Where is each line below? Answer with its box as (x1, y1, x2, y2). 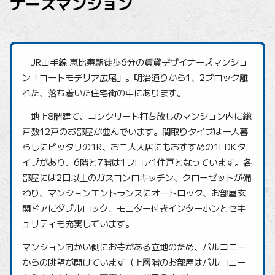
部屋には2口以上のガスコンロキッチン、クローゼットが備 (22, 171, 251, 184)
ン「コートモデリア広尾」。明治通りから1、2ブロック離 (22, 71, 248, 84)
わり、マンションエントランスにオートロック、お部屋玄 (22, 186, 246, 199)
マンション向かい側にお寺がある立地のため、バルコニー (22, 240, 246, 254)
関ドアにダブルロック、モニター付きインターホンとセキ (22, 201, 246, 215)
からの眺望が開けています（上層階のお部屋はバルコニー (22, 255, 246, 269)
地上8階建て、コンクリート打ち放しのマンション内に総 (22, 109, 251, 123)
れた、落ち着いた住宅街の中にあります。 (22, 86, 185, 99)
